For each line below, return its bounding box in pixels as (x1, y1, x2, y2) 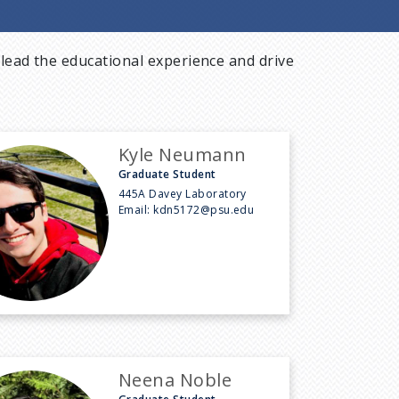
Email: (118, 201, 154, 217)
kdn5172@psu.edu (153, 201, 255, 217)
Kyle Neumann (118, 142, 247, 167)
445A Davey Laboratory (118, 185, 247, 201)
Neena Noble (118, 367, 232, 392)
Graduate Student (118, 166, 216, 182)
